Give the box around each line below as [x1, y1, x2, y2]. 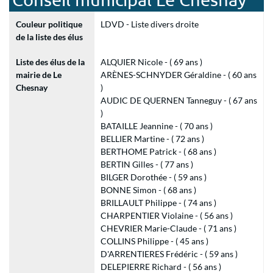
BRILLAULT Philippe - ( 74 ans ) [100, 197, 216, 208]
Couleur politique [16, 19, 82, 29]
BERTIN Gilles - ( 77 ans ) [100, 159, 193, 169]
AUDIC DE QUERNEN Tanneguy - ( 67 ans [100, 95, 257, 105]
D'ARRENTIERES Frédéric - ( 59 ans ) [100, 249, 238, 259]
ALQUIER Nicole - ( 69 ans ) [100, 57, 202, 67]
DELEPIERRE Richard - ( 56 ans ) [100, 261, 221, 272]
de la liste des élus [16, 32, 83, 42]
